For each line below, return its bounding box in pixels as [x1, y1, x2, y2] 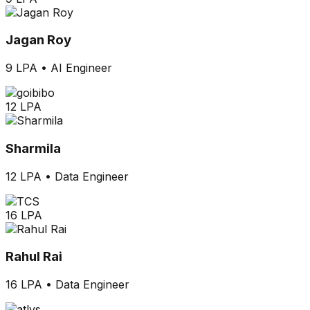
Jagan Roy [6, 32, 71, 48]
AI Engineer [51, 61, 112, 75]
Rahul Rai [6, 248, 62, 265]
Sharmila [6, 140, 61, 156]
